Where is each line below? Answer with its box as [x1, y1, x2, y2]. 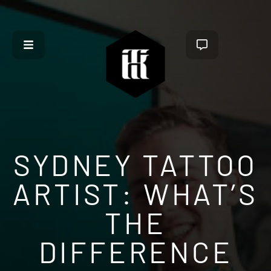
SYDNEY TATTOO [13, 147, 258, 182]
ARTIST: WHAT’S [13, 176, 258, 211]
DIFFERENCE [38, 234, 233, 269]
